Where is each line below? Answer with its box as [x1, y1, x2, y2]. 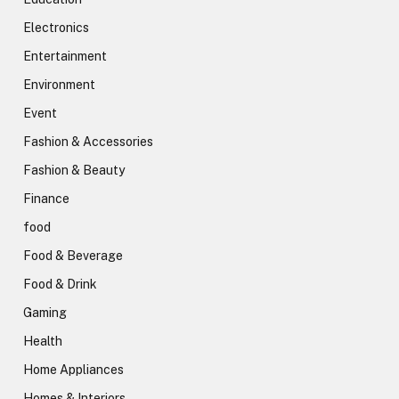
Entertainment [23, 48, 107, 63]
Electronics [23, 20, 89, 35]
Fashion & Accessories [23, 134, 153, 149]
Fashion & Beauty [23, 162, 125, 177]
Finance [23, 191, 69, 206]
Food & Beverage [23, 248, 123, 263]
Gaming [23, 305, 67, 320]
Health [23, 333, 62, 348]
